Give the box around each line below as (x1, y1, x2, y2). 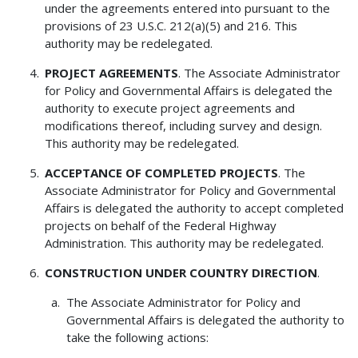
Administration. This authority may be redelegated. (45, 235, 324, 252)
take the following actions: (66, 329, 209, 346)
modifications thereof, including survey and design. (45, 117, 323, 134)
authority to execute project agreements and (45, 100, 296, 117)
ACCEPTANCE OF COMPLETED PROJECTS (45, 165, 279, 181)
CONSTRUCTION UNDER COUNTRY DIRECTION (45, 265, 318, 281)
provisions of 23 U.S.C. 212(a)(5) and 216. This (45, 18, 298, 34)
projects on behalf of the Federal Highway (45, 217, 277, 234)
